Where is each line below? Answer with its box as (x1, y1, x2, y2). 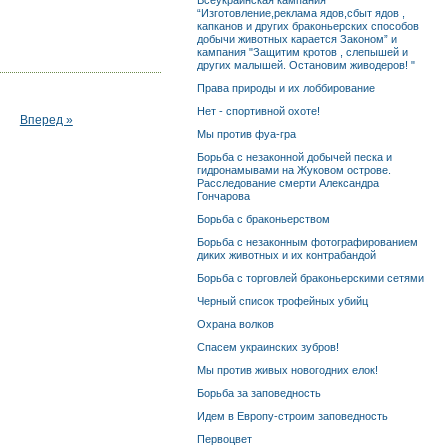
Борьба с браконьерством (196, 213, 330, 225)
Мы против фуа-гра (196, 128, 296, 140)
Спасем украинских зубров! (196, 341, 339, 353)
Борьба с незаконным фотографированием (196, 236, 418, 248)
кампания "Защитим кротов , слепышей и (196, 46, 408, 58)
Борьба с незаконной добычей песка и (196, 151, 392, 163)
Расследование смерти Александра (196, 177, 379, 189)
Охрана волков (196, 318, 274, 330)
